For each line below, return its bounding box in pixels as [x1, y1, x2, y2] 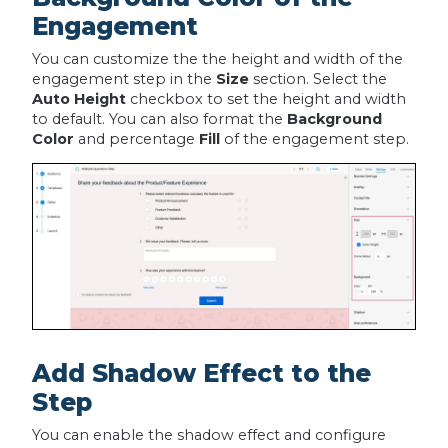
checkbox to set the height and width [125, 89, 406, 108]
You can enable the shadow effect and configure [31, 425, 386, 444]
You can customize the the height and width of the [31, 49, 403, 68]
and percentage [73, 129, 199, 148]
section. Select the [248, 69, 387, 88]
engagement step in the [31, 69, 216, 88]
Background [286, 109, 382, 128]
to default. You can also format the [31, 109, 287, 128]
